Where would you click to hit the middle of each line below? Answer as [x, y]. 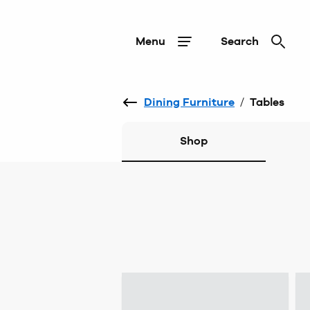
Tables [267, 102]
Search [240, 41]
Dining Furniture [189, 102]
